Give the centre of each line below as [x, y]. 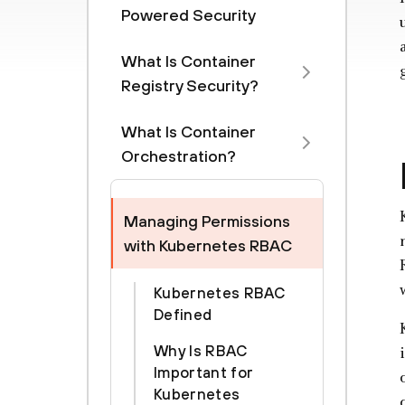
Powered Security [188, 15]
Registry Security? [190, 85]
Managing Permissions [207, 221]
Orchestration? [179, 156]
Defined [183, 315]
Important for [203, 372]
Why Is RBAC [201, 351]
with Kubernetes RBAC [208, 245]
